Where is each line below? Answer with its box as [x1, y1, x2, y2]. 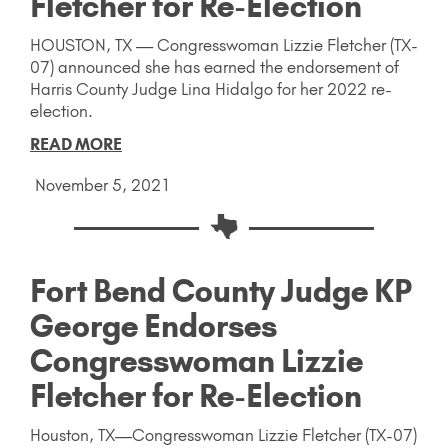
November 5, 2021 [35, 175, 171, 196]
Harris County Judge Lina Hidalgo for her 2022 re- [30, 79, 392, 100]
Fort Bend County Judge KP [30, 271, 412, 310]
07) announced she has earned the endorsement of [30, 57, 399, 78]
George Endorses [30, 306, 277, 345]
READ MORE [30, 134, 122, 155]
